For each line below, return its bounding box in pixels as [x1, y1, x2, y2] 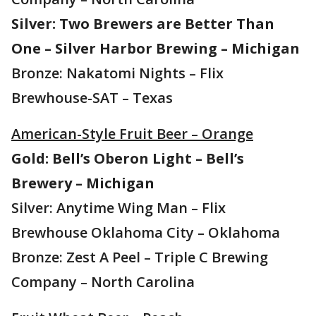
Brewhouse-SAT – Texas [11, 88, 173, 107]
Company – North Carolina [11, 272, 195, 291]
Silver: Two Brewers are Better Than [11, 14, 274, 33]
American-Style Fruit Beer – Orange [11, 124, 253, 143]
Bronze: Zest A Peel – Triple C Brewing [11, 248, 268, 267]
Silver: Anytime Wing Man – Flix [11, 198, 226, 217]
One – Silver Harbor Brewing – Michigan [11, 39, 300, 58]
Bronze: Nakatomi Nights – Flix [11, 63, 224, 83]
